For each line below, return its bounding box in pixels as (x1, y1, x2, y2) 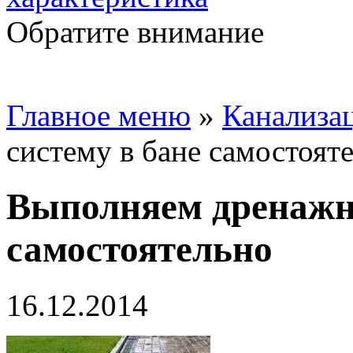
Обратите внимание (6, 15, 264, 49)
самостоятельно (6, 229, 273, 270)
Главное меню (6, 98, 191, 132)
